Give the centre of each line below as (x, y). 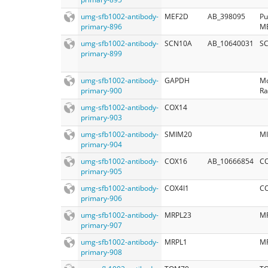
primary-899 (101, 53)
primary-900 (101, 90)
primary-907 (101, 225)
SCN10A (178, 43)
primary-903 (101, 117)
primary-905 (101, 171)
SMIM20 (178, 134)
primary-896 (101, 26)
